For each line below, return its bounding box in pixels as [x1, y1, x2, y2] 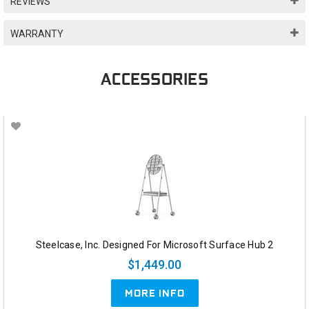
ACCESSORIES [101, 68, 208, 90]
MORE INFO [124, 286, 185, 301]
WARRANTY [10, 28, 63, 39]
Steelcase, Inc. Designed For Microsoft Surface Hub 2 [35, 239, 274, 251]
